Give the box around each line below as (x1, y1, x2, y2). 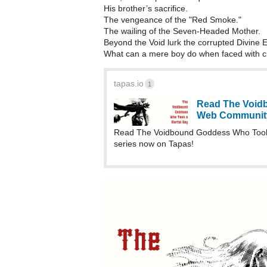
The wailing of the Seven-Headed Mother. (104, 26, 260, 36)
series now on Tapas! (114, 138, 194, 148)
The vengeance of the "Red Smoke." (104, 14, 241, 24)
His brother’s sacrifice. (104, 3, 188, 13)
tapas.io (114, 78, 144, 88)
